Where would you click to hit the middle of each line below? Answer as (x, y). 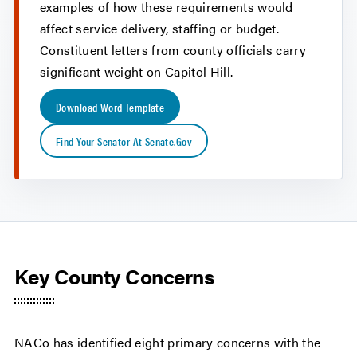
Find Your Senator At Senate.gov (124, 141)
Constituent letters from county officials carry (173, 50)
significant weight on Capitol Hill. (137, 72)
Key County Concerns (114, 277)
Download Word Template (110, 106)
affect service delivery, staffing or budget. (160, 29)
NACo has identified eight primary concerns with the (168, 343)
